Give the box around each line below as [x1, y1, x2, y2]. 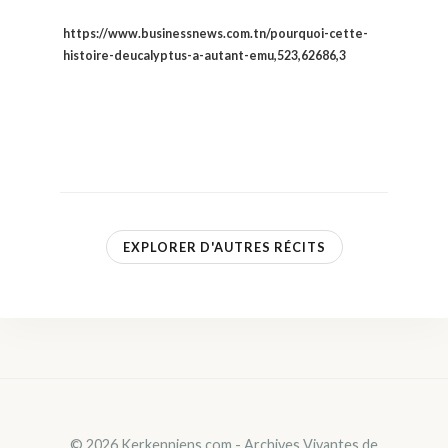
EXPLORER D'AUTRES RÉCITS [122, 238, 326, 255]
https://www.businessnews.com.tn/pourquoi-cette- [63, 26, 368, 42]
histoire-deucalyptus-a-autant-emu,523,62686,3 [63, 48, 346, 64]
